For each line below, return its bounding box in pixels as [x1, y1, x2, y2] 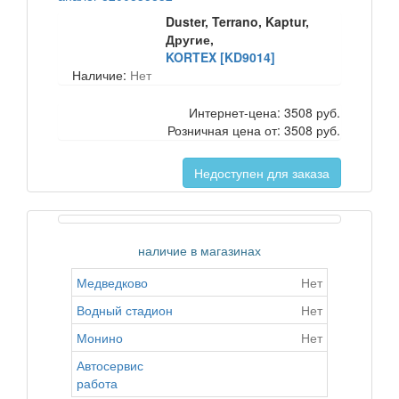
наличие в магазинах [138, 241, 261, 259]
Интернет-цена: [189, 103, 284, 121]
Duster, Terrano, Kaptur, [166, 12, 310, 30]
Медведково [77, 273, 148, 291]
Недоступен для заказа [194, 164, 330, 182]
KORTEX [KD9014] [166, 48, 276, 66]
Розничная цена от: [167, 121, 284, 139]
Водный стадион [77, 301, 173, 319]
